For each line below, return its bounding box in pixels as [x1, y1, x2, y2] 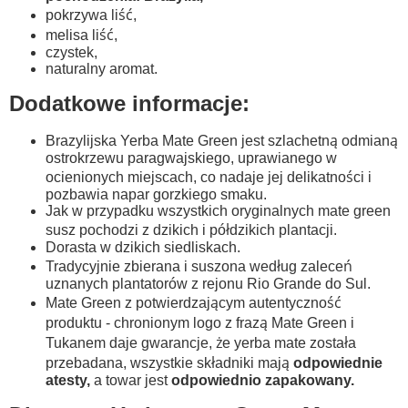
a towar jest [94, 372, 168, 388]
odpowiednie [293, 354, 382, 371]
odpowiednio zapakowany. [168, 372, 354, 388]
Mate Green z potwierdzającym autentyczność [46, 294, 342, 311]
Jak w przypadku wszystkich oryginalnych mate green [46, 202, 391, 219]
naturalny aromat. [46, 60, 158, 76]
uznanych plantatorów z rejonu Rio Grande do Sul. [46, 275, 371, 291]
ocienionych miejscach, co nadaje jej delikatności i [46, 168, 372, 185]
